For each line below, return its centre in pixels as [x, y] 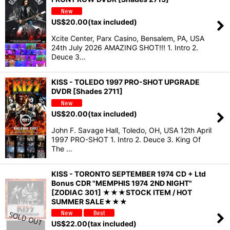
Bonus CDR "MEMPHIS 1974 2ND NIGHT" [122, 183]
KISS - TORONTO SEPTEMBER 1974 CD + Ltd [129, 174]
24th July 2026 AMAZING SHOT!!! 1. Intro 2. [125, 47]
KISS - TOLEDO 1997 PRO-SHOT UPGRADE [126, 82]
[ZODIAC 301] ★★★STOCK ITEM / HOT [122, 192]
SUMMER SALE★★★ [89, 201]
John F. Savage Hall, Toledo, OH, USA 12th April [131, 130]
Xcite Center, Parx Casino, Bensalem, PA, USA [128, 38]
